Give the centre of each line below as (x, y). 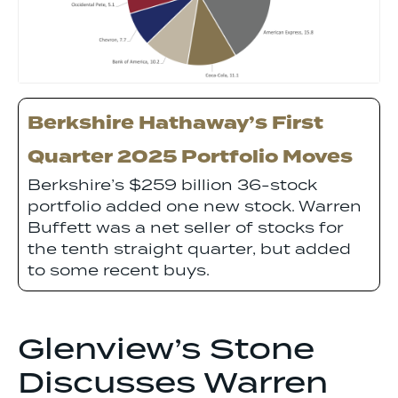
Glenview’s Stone (166, 350)
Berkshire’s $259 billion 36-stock (172, 185)
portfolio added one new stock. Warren (195, 207)
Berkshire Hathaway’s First (175, 123)
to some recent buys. (119, 271)
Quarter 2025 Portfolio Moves (190, 157)
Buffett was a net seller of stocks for (186, 228)
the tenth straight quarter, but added (189, 249)
